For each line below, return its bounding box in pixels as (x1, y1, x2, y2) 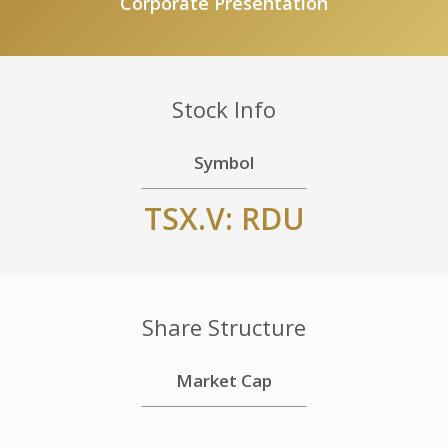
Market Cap (176, 368, 272, 392)
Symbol (194, 150, 254, 174)
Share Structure (142, 311, 306, 342)
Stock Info (172, 93, 276, 124)
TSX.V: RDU (143, 197, 305, 239)
